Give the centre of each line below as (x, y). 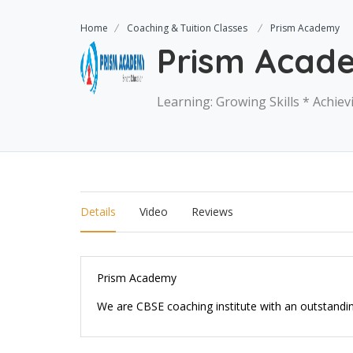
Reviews (212, 212)
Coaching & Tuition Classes (187, 28)
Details (98, 212)
